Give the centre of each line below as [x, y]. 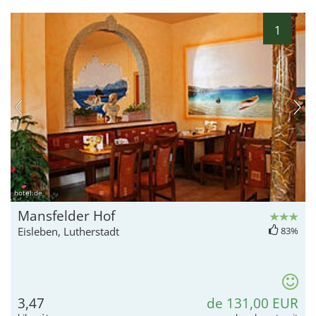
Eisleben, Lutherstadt [68, 231]
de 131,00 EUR [253, 303]
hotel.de [28, 192]
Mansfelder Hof [66, 215]
